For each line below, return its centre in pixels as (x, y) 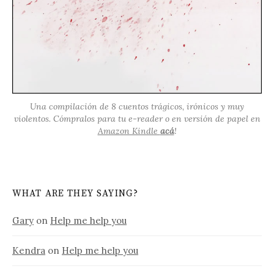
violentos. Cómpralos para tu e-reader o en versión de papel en (137, 118)
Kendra (29, 251)
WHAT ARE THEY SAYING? (76, 194)
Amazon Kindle (129, 131)
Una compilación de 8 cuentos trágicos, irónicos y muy (137, 106)
